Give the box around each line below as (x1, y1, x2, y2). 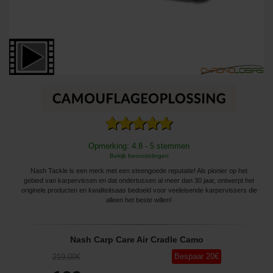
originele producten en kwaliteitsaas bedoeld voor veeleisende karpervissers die (21, 186, 257, 194)
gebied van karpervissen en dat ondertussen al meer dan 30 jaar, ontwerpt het (24, 176, 254, 184)
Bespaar (174, 251, 204, 261)
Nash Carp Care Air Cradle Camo (69, 234, 204, 244)
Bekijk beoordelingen (109, 152, 169, 159)
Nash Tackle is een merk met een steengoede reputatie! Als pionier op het (30, 166, 247, 174)
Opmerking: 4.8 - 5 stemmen (88, 141, 190, 151)
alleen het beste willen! (106, 196, 172, 204)
